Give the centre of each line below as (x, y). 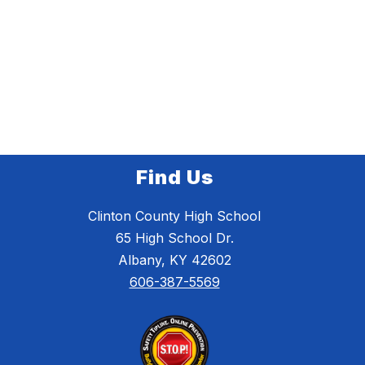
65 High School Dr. (174, 238)
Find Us (174, 178)
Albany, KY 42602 (174, 260)
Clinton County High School (174, 216)
